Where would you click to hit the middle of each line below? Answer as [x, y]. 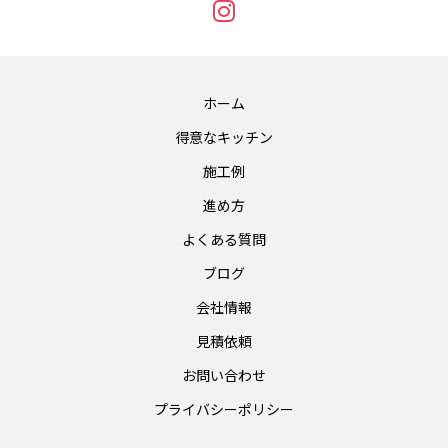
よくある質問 [224, 239]
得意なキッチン [224, 137]
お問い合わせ [224, 375]
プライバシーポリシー [224, 409]
